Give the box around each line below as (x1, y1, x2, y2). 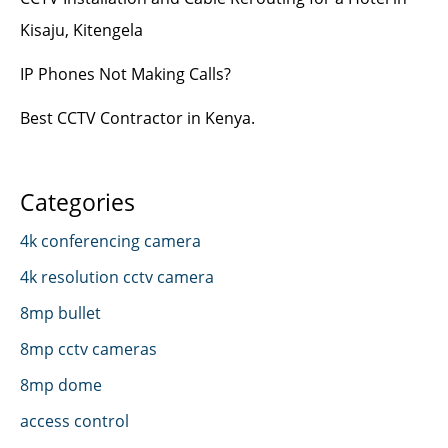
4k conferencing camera (20, 228, 201, 252)
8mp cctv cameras (20, 337, 157, 361)
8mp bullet (20, 301, 101, 325)
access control (20, 409, 129, 433)
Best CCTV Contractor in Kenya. (20, 105, 255, 129)
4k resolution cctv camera (20, 264, 214, 288)
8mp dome (20, 373, 102, 397)
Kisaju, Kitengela (20, 17, 143, 41)
